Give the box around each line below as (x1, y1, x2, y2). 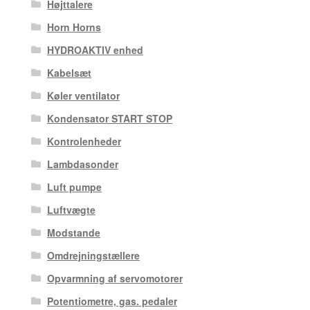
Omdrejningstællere (46, 248, 140, 263)
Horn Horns (46, 20, 101, 35)
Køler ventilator (46, 89, 120, 103)
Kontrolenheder (46, 134, 121, 149)
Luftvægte (46, 203, 95, 217)
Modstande (46, 226, 100, 240)
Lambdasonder (46, 157, 118, 172)
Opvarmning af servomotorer (46, 271, 183, 286)
